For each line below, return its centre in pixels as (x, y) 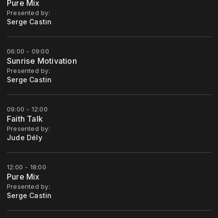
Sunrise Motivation (42, 61)
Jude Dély (25, 138)
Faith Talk (25, 119)
